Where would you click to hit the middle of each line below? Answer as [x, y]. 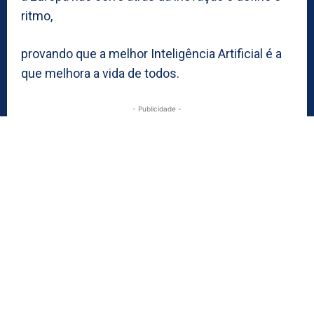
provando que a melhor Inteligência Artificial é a [151, 53]
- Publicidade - [157, 108]
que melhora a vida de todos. [100, 73]
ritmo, [37, 15]
